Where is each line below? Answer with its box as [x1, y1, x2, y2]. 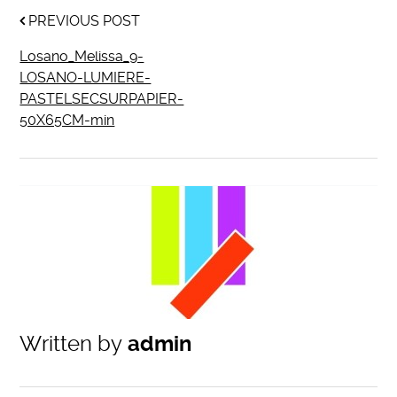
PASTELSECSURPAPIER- [19, 90, 184, 107]
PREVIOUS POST [25, 12, 141, 29]
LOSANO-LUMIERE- [19, 69, 152, 86]
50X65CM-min [19, 112, 115, 128]
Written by [19, 331, 123, 356]
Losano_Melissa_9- [19, 48, 144, 65]
